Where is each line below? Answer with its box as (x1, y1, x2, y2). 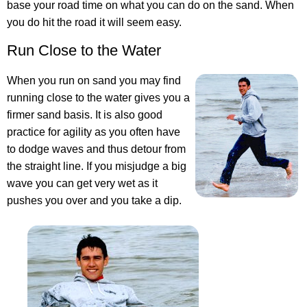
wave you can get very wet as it (7, 177, 158, 190)
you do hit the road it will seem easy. (7, 16, 182, 29)
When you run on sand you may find (7, 75, 181, 87)
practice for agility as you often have (7, 126, 180, 138)
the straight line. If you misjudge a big (7, 160, 186, 173)
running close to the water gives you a (7, 92, 190, 104)
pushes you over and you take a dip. (7, 195, 182, 207)
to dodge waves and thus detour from (7, 143, 186, 156)
